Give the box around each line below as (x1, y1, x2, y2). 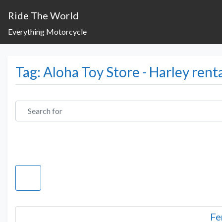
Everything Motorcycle (8, 26, 87, 36)
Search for (15, 100, 50, 110)
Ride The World (8, 9, 79, 21)
